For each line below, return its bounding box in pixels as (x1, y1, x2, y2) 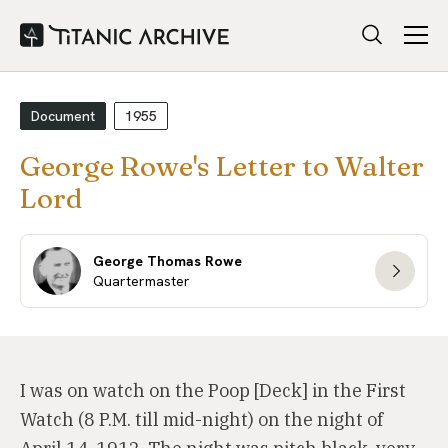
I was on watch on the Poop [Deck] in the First (20, 379, 406, 402)
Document (31, 107, 95, 125)
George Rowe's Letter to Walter (20, 149, 424, 183)
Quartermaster (93, 272, 190, 290)
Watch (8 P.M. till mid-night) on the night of (20, 408, 383, 431)
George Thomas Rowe (93, 252, 242, 270)
